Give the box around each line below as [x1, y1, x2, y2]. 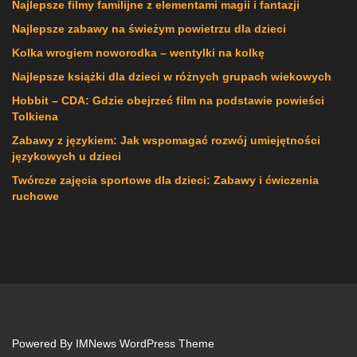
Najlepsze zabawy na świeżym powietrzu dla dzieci [12, 22, 286, 36]
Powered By [12, 337, 76, 351]
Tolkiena [12, 110, 58, 124]
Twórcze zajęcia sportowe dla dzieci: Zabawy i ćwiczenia [12, 174, 319, 187]
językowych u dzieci [12, 150, 121, 163]
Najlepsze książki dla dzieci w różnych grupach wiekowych [12, 70, 331, 84]
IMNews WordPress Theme [76, 337, 214, 351]
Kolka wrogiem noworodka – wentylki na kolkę [12, 46, 265, 60]
